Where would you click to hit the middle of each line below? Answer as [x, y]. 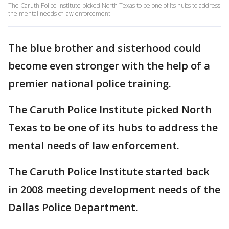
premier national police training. [90, 84]
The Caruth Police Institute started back [109, 171]
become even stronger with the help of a [109, 66]
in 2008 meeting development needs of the [114, 189]
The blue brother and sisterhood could [105, 48]
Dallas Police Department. [73, 207]
